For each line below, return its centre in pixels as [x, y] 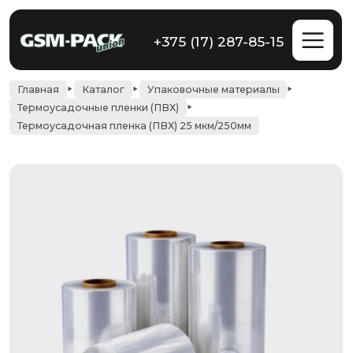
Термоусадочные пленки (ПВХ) [79, 86]
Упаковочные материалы [171, 72]
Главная [31, 72]
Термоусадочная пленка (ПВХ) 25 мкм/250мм [108, 101]
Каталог [83, 72]
